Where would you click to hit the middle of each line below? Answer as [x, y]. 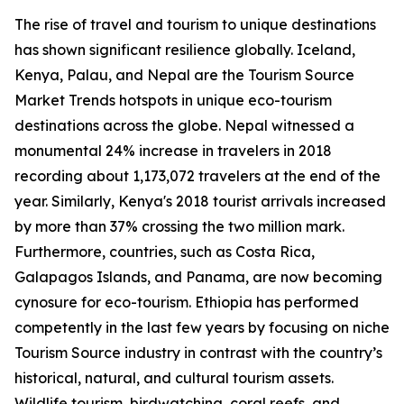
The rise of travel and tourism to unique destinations [195, 25]
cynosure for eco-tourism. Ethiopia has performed [187, 303]
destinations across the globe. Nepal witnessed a [184, 126]
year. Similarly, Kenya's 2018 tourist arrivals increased [200, 202]
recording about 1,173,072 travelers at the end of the [197, 176]
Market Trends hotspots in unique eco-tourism [173, 101]
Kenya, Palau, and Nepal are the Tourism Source [184, 75]
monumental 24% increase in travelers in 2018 [173, 151]
